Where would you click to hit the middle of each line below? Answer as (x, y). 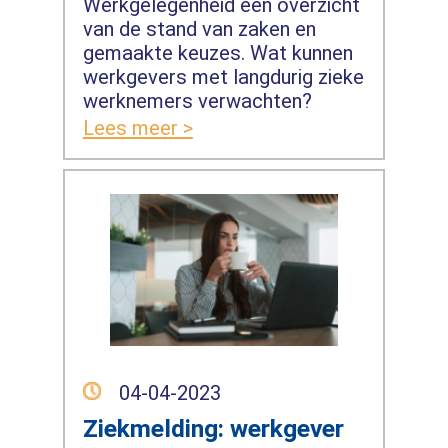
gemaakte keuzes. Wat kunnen (217, 53)
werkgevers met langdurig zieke (223, 77)
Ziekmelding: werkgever (213, 429)
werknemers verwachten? (197, 101)
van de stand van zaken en (199, 29)
